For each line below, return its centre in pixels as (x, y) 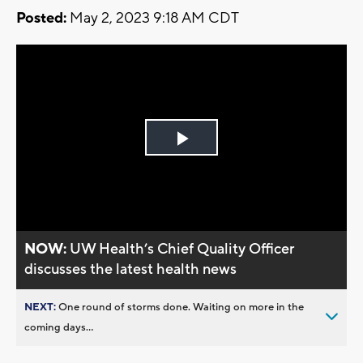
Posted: (41, 19)
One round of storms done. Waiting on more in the (181, 307)
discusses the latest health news (131, 269)
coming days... (59, 327)
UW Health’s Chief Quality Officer (182, 249)
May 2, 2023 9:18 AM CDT (153, 19)
